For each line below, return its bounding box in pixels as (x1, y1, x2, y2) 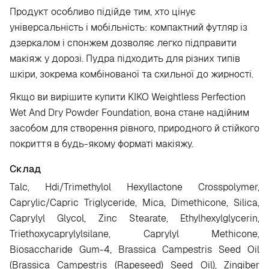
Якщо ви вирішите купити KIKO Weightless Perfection (10, 91, 246, 103)
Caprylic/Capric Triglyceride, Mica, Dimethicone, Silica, (10, 196, 259, 209)
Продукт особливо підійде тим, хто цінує (10, 5, 196, 18)
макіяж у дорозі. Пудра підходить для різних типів (10, 52, 240, 65)
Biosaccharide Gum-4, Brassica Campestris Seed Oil (10, 243, 259, 256)
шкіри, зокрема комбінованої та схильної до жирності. (10, 68, 253, 80)
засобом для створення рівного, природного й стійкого (10, 122, 259, 134)
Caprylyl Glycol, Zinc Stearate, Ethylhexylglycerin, (10, 212, 259, 225)
